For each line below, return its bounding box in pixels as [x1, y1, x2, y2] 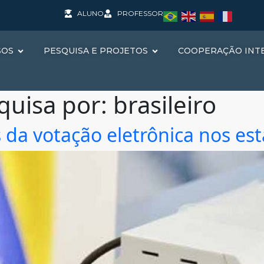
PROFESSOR [117, 9, 163, 18]
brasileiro [113, 88, 216, 121]
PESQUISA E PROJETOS [44, 45, 148, 56]
